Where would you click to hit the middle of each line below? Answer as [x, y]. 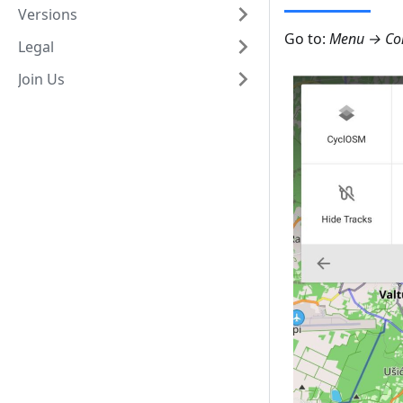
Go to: [307, 39]
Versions [48, 14]
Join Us [41, 79]
